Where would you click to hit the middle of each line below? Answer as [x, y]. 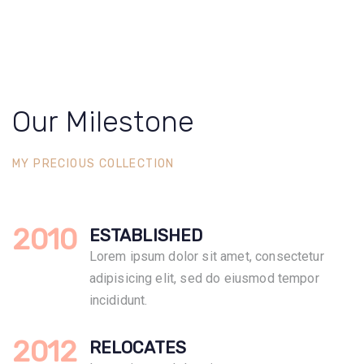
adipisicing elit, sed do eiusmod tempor [204, 278]
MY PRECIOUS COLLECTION [93, 163]
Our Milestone [104, 121]
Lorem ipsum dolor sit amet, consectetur [206, 256]
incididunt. [118, 300]
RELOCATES [138, 347]
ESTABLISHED [146, 235]
